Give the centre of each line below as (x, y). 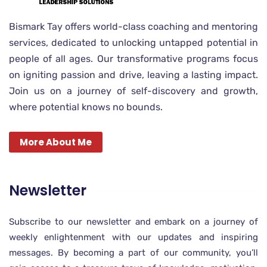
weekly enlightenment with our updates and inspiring (133, 237)
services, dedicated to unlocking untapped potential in (133, 43)
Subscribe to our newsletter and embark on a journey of (133, 222)
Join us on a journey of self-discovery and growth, (133, 91)
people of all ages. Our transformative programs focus (133, 59)
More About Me (56, 142)
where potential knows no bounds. (86, 107)
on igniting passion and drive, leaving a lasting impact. (133, 75)
